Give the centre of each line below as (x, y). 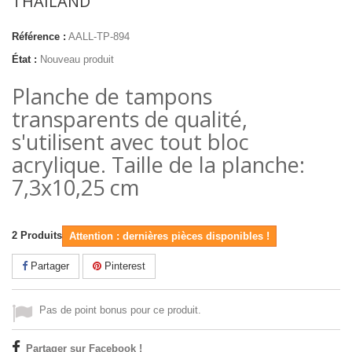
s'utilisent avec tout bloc (130, 142)
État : (24, 59)
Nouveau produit (77, 59)
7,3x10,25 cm (75, 187)
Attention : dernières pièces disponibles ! (169, 236)
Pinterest (123, 266)
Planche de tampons (112, 96)
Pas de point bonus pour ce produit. (120, 310)
